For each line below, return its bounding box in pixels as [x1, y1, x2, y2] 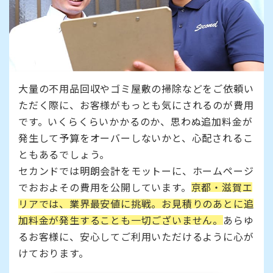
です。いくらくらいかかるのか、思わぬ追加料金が [18, 113, 253, 129]
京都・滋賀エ [191, 179, 253, 194]
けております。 [18, 245, 89, 260]
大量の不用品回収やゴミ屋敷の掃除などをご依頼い [18, 80, 254, 96]
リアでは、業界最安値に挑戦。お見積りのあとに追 [18, 196, 254, 211]
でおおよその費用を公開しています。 [18, 179, 191, 194]
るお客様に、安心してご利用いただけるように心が [18, 229, 254, 244]
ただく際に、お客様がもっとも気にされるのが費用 [18, 97, 254, 112]
